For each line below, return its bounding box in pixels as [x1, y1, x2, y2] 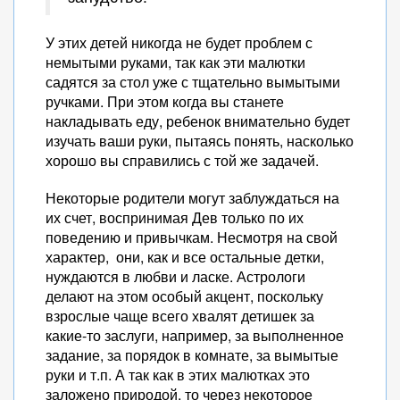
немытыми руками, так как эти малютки [46, 52, 305, 72]
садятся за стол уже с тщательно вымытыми [46, 71, 340, 92]
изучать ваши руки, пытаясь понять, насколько [46, 130, 354, 151]
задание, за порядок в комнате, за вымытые [46, 345, 338, 365]
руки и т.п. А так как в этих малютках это [46, 364, 310, 385]
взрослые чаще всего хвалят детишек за [46, 305, 314, 326]
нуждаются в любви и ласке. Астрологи [46, 266, 305, 287]
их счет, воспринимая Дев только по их [46, 207, 304, 228]
